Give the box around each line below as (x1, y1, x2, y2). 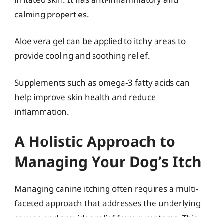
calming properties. (15, 8, 89, 20)
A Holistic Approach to (15, 131, 175, 151)
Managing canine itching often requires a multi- (15, 183, 198, 194)
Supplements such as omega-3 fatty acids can (15, 77, 190, 88)
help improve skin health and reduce (15, 91, 156, 103)
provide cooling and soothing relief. (15, 50, 150, 61)
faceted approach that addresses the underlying (15, 198, 201, 209)
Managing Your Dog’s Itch (15, 152, 201, 171)
